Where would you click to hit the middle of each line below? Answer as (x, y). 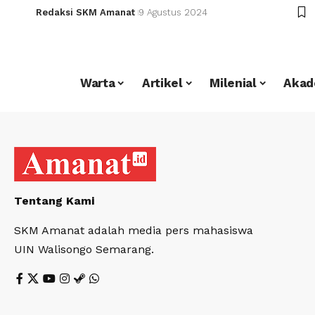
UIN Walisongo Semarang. (84, 249)
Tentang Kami (54, 200)
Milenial (233, 83)
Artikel (162, 83)
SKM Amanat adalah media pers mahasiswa (134, 230)
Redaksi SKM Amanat (85, 12)
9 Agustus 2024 (173, 12)
